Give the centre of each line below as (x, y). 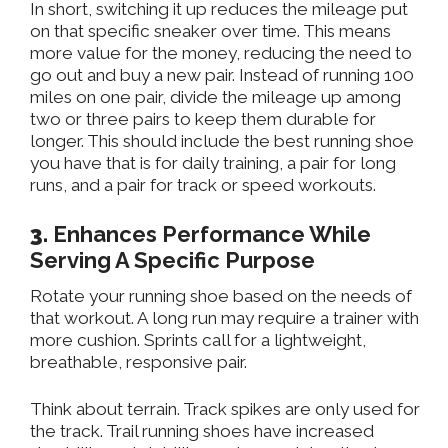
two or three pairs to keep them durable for (203, 119)
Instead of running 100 (324, 75)
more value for (91, 53)
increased (333, 431)
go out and (73, 75)
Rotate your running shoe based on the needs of (221, 296)
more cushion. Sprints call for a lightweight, (198, 340)
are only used (339, 409)
